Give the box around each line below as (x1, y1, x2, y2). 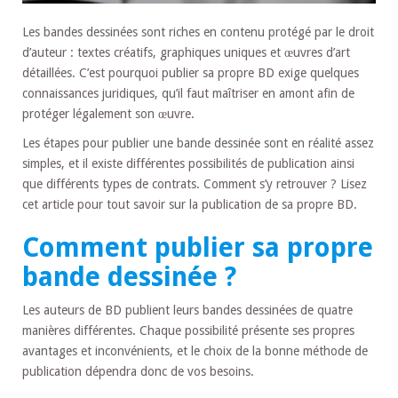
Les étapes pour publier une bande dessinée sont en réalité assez (22, 135, 374, 150)
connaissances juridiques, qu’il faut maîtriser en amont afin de (22, 85, 354, 100)
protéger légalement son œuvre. (22, 106, 195, 121)
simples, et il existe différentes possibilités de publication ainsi (22, 155, 354, 171)
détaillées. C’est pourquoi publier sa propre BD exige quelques (22, 65, 359, 80)
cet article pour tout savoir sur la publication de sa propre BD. (22, 196, 357, 211)
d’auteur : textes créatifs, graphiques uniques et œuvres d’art (22, 44, 350, 60)
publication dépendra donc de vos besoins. (22, 363, 254, 378)
